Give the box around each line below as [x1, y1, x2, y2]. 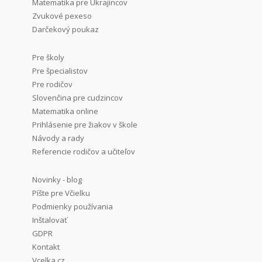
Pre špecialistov [32, 65, 88, 77]
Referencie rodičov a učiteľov [32, 146, 135, 157]
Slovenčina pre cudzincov [32, 92, 123, 104]
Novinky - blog [32, 174, 82, 185]
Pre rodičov [32, 79, 73, 90]
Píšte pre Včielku [32, 188, 90, 199]
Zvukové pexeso [32, 11, 92, 22]
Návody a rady [32, 133, 84, 144]
